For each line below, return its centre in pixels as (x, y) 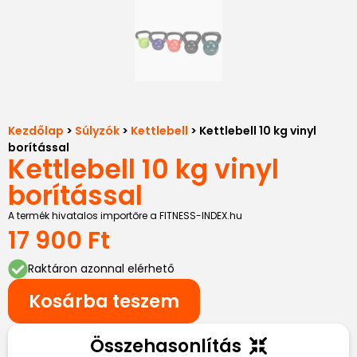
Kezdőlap (36, 131)
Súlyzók (97, 131)
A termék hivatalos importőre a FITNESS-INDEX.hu (125, 216)
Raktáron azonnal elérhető (101, 269)
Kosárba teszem (104, 302)
